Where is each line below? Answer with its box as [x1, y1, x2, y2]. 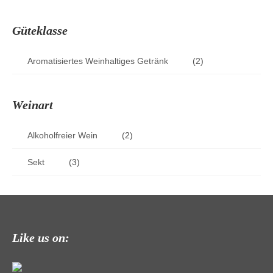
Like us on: [12, 231, 69, 244]
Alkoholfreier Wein [27, 130, 97, 140]
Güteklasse [12, 24, 68, 37]
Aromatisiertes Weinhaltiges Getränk [27, 56, 168, 66]
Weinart [12, 98, 53, 112]
